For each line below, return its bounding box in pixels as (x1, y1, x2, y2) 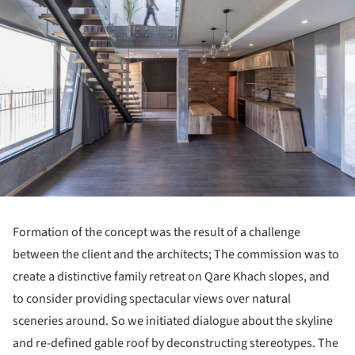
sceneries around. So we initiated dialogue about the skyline (13, 312, 333, 330)
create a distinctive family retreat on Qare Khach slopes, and (13, 268, 330, 286)
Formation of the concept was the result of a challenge (13, 223, 300, 242)
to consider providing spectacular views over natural (13, 290, 291, 308)
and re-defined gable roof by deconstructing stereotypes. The (13, 334, 338, 353)
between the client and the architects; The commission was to (13, 246, 339, 264)
